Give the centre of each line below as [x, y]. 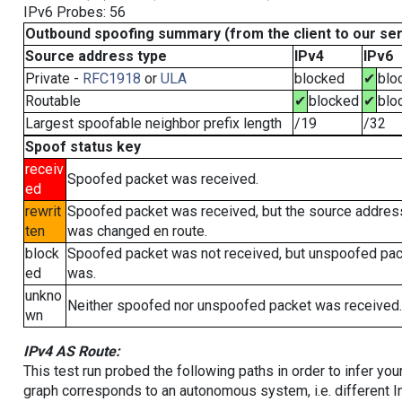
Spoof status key [83, 147]
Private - [53, 79]
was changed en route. [137, 231]
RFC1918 [111, 79]
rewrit [43, 211]
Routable [52, 101]
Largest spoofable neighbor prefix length [153, 123]
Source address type [96, 56]
